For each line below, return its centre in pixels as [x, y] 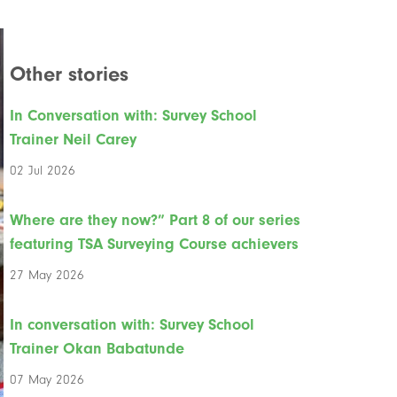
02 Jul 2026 [43, 170]
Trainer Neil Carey [74, 139]
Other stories [70, 73]
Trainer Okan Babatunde [97, 348]
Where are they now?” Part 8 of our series [156, 220]
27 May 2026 [47, 275]
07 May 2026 [47, 379]
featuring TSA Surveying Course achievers [155, 244]
